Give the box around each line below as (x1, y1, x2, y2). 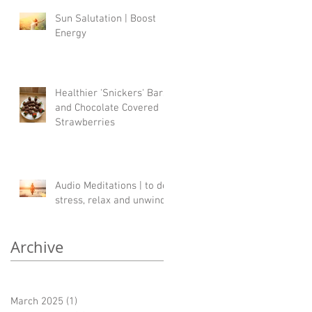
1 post (77, 295, 105, 308)
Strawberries (55, 116, 115, 129)
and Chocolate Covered (55, 101, 159, 114)
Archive (10, 236, 63, 257)
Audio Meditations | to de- (55, 179, 172, 192)
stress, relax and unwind (55, 194, 166, 207)
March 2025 (10, 295, 63, 308)
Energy (55, 26, 86, 40)
